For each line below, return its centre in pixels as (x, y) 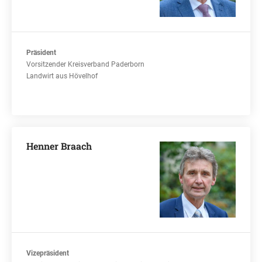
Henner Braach (59, 146)
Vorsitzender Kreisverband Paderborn (85, 64)
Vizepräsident (48, 253)
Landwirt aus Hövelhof (62, 76)
